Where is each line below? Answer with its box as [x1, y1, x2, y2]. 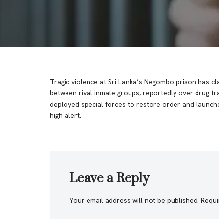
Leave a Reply [69, 171, 149, 187]
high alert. [50, 111, 81, 120]
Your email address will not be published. [69, 196, 199, 205]
